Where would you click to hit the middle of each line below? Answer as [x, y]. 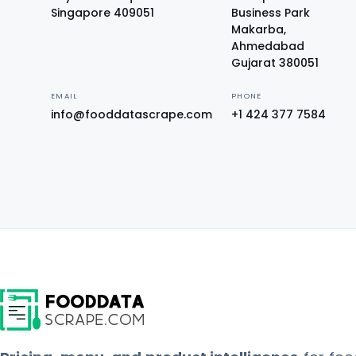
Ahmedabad [268, 46]
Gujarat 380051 [275, 63]
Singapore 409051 [103, 13]
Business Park [271, 13]
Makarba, [259, 29]
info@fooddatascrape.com [132, 114]
